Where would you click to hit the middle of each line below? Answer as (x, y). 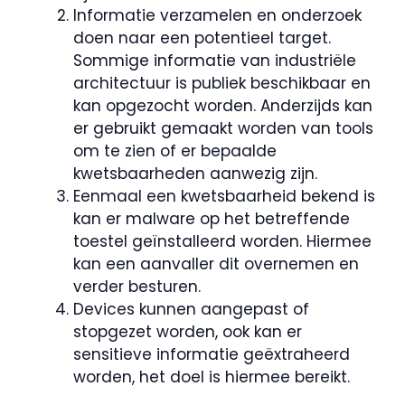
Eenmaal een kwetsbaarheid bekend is (224, 196)
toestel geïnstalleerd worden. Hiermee (222, 241)
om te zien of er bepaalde (175, 151)
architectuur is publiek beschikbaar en (222, 83)
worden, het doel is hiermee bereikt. (212, 377)
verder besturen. (137, 286)
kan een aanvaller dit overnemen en (216, 264)
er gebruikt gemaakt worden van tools (223, 128)
